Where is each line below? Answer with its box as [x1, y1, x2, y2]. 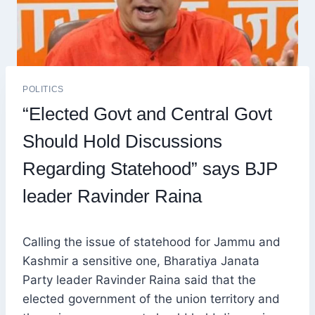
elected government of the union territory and [22, 292, 280, 307]
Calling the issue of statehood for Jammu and [22, 235, 281, 250]
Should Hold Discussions [22, 131, 222, 153]
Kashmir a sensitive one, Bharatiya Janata [22, 254, 259, 269]
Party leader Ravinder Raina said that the [22, 273, 256, 288]
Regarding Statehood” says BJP [22, 158, 278, 180]
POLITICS [22, 84, 64, 95]
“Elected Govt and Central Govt [22, 103, 272, 125]
